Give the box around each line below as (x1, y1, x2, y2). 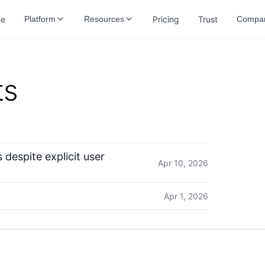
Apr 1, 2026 (164, 191, 208, 202)
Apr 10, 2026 (158, 157, 208, 168)
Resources (84, 14, 124, 24)
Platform (24, 14, 56, 24)
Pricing (153, 14, 179, 24)
